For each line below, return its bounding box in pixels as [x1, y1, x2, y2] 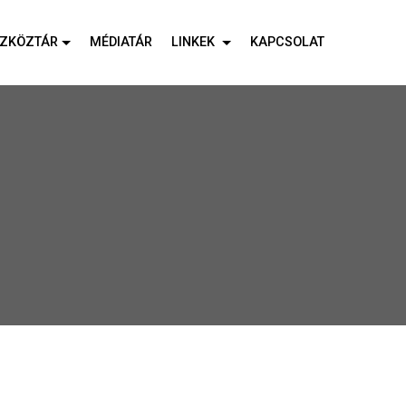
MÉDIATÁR [89, 34, 152, 51]
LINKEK [170, 34, 218, 51]
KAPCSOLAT [249, 34, 324, 51]
